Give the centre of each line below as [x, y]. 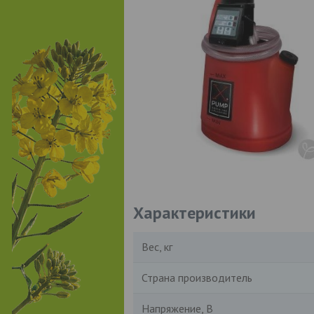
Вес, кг [157, 246]
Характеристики [194, 212]
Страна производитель [197, 277]
